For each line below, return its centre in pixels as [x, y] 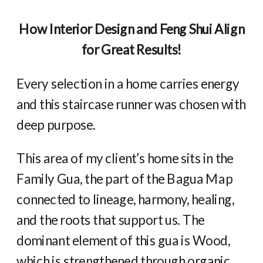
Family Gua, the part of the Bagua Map [125, 179]
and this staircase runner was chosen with [131, 104]
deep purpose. [56, 124]
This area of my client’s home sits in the [125, 158]
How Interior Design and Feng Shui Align [131, 29]
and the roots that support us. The [111, 220]
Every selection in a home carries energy [128, 83]
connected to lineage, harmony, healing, [126, 199]
